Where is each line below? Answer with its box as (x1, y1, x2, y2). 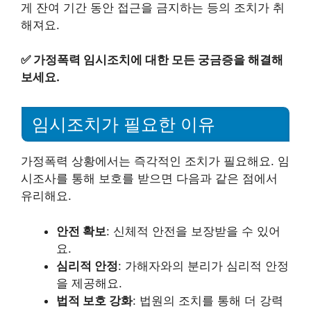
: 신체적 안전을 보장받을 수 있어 (106, 224, 280, 238)
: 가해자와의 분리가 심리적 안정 (118, 258, 289, 273)
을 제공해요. (56, 276, 122, 290)
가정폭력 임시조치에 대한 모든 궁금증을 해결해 (33, 53, 283, 67)
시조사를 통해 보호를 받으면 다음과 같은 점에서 (21, 171, 278, 185)
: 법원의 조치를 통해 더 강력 (133, 293, 283, 308)
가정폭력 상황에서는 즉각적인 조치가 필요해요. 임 (21, 154, 289, 168)
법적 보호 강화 (56, 293, 133, 308)
